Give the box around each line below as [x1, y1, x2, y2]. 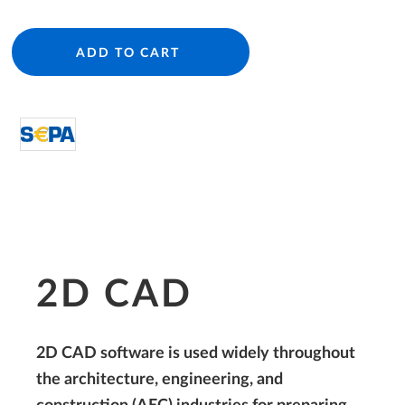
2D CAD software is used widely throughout [36, 345, 355, 362]
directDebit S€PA [75, 124, 200, 140]
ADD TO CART [75, 46, 180, 60]
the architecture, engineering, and [36, 372, 283, 388]
